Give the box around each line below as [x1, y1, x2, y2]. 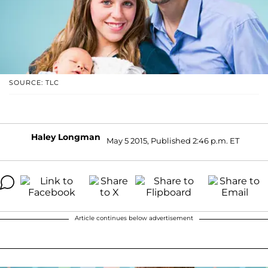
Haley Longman [31, 131, 100, 142]
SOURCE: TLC [9, 78, 59, 87]
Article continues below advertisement [75, 214, 193, 222]
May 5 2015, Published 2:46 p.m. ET [106, 136, 239, 146]
